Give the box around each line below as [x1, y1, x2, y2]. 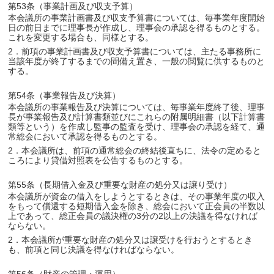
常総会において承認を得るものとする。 [8, 131, 163, 141]
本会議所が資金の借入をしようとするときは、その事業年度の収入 [8, 191, 265, 201]
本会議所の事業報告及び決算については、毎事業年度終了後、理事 [8, 102, 265, 112]
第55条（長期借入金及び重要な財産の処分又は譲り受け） [8, 180, 232, 190]
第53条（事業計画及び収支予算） [8, 1, 138, 11]
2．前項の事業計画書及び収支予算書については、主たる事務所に [8, 46, 262, 56]
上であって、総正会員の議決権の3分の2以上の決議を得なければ [8, 211, 258, 221]
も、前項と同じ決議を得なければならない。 [8, 245, 180, 254]
